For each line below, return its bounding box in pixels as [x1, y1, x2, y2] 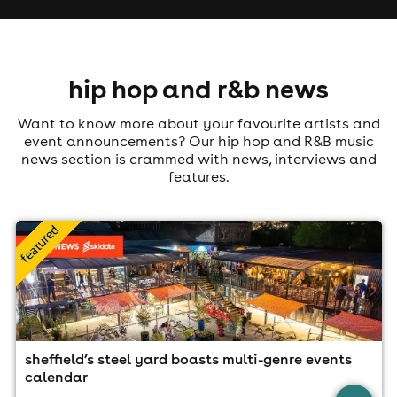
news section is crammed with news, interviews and [20, 149, 377, 167]
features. [167, 167, 230, 185]
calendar [24, 368, 88, 386]
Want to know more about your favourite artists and [17, 113, 380, 132]
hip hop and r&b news [68, 71, 329, 105]
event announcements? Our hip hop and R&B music [23, 131, 374, 150]
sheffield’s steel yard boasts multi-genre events [24, 350, 352, 369]
